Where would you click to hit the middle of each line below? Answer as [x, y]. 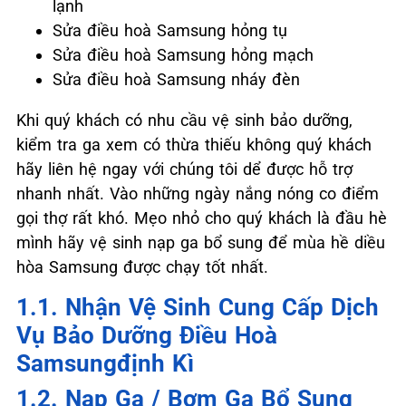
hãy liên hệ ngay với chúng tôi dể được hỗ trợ [184, 169]
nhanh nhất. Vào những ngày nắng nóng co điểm [198, 193]
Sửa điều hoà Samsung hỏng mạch [183, 54]
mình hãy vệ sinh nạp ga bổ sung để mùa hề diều [201, 242]
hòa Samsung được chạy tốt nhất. [142, 266]
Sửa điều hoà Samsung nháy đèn [176, 79]
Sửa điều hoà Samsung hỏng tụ [170, 30]
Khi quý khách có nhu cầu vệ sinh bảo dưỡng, [184, 120]
